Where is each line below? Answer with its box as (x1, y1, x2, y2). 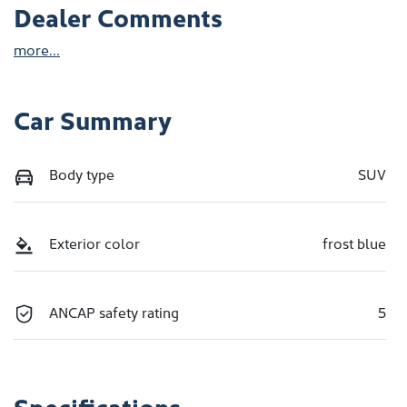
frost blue (323, 232, 386, 253)
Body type (49, 164, 114, 184)
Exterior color (49, 232, 140, 253)
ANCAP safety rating (49, 301, 179, 322)
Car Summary (14, 101, 172, 137)
